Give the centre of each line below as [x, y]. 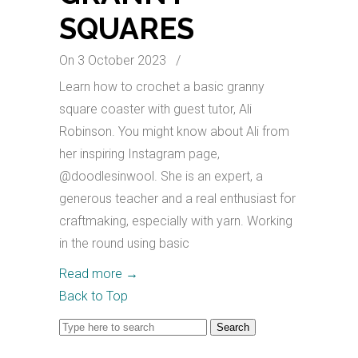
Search [78, 326]
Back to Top [93, 296]
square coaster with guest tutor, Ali [155, 109]
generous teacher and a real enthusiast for [177, 199]
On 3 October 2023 [114, 60]
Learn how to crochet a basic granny [162, 87]
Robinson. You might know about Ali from [174, 131]
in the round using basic [124, 243]
